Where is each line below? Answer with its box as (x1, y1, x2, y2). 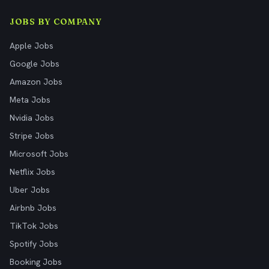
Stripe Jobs (10, 130, 54, 141)
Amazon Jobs (10, 76, 62, 87)
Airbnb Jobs (10, 202, 56, 213)
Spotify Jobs (10, 238, 58, 249)
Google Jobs (10, 58, 59, 69)
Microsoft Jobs (10, 148, 68, 159)
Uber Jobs (10, 184, 50, 195)
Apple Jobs (10, 40, 53, 51)
